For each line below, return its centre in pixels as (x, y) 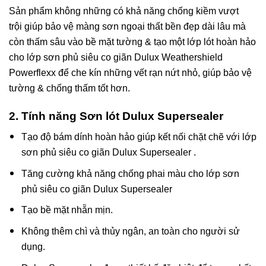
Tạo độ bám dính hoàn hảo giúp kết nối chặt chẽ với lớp (139, 137)
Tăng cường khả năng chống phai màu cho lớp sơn (130, 173)
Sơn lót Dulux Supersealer (151, 116)
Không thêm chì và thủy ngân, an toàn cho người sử (130, 232)
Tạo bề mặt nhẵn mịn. (67, 210)
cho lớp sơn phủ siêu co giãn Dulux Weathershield (116, 57)
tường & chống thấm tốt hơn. (69, 88)
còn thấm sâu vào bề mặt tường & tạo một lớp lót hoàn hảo (132, 42)
